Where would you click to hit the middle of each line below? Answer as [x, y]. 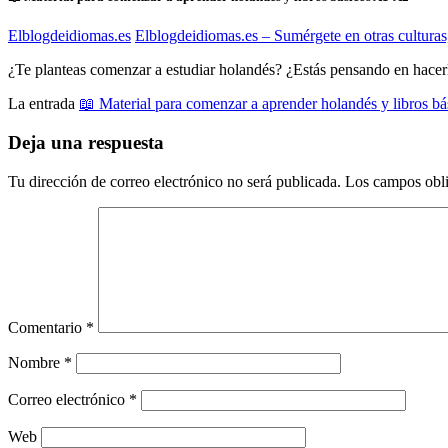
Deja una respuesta [86, 143]
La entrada [43, 104]
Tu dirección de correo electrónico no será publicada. [174, 181]
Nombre [36, 362]
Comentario [47, 327]
